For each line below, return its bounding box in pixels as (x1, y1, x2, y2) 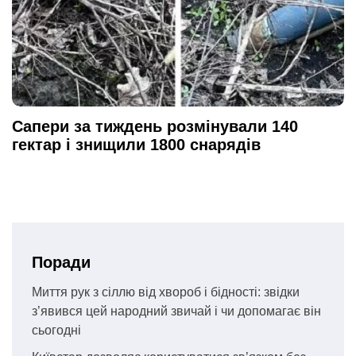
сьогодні (32, 323, 81, 338)
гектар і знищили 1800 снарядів (12, 136, 261, 154)
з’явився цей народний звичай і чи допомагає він (32, 304, 321, 319)
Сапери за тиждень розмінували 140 (12, 118, 298, 136)
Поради (32, 253, 91, 272)
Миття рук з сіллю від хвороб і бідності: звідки (32, 285, 300, 300)
